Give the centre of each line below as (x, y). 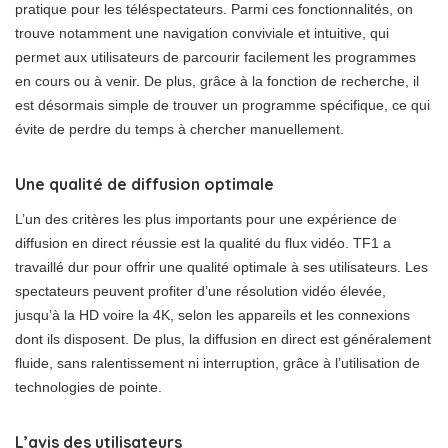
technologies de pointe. (88, 387)
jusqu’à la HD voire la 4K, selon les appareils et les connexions (212, 315)
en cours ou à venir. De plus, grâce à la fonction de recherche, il (217, 81)
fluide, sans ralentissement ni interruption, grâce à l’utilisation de (217, 363)
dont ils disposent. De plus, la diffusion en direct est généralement (223, 339)
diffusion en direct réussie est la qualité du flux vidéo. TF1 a (203, 243)
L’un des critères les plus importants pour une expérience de (206, 219)
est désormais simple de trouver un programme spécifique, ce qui (222, 105)
